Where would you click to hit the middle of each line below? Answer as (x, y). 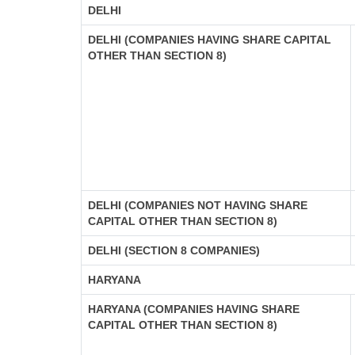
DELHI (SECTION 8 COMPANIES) (174, 250)
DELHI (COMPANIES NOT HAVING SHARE (198, 205)
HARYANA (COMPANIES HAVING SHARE (194, 309)
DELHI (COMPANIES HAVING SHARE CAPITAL (210, 40)
